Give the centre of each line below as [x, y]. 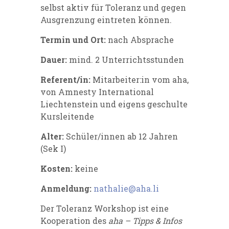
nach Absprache [141, 39]
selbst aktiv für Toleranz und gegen [113, 7]
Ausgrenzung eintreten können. [106, 19]
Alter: [53, 136]
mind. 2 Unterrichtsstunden [127, 59]
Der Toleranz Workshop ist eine [105, 208]
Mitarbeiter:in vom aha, [141, 79]
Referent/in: [66, 79]
